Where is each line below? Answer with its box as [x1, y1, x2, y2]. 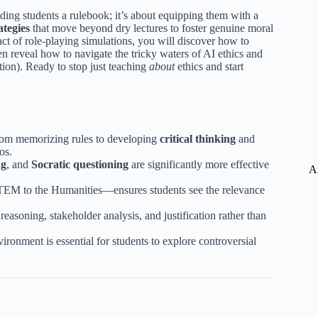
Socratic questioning [31, 158, 128, 171]
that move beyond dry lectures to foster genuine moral [30, 22, 273, 35]
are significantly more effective [128, 158, 269, 171]
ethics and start [175, 60, 243, 73]
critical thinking [160, 133, 236, 146]
